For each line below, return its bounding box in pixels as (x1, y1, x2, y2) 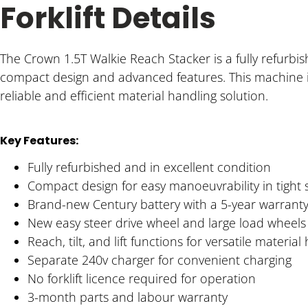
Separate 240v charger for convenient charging (27, 252, 291, 269)
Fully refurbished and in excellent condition (27, 159, 271, 176)
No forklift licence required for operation (27, 270, 256, 287)
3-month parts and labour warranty (27, 289, 228, 306)
